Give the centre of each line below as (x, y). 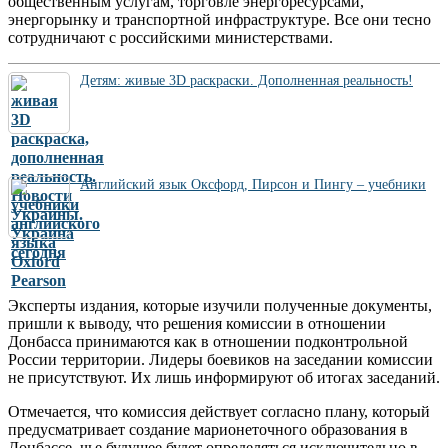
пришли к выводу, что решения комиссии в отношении (197, 324)
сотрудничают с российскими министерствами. (170, 38)
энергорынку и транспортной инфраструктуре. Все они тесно (219, 20)
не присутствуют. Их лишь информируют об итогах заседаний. (224, 378)
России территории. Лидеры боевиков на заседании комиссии (220, 360)
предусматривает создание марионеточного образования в (208, 430)
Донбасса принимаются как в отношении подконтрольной (208, 342)
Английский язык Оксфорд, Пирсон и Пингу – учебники (253, 184)
